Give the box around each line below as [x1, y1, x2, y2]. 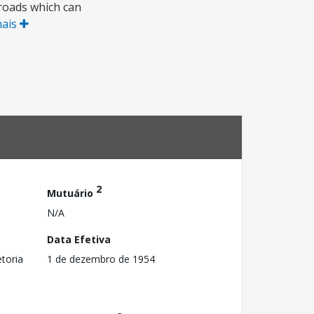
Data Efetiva [47, 232, 111, 246]
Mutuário [47, 186, 96, 200]
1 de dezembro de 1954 [47, 252, 155, 266]
